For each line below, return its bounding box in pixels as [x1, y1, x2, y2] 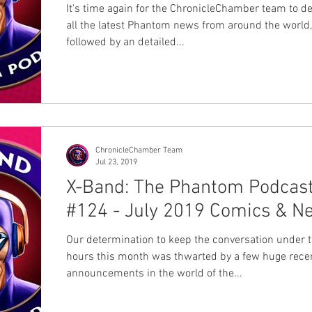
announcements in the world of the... [66, 267, 242, 281]
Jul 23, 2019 [95, 157, 137, 167]
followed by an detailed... [66, 35, 185, 49]
